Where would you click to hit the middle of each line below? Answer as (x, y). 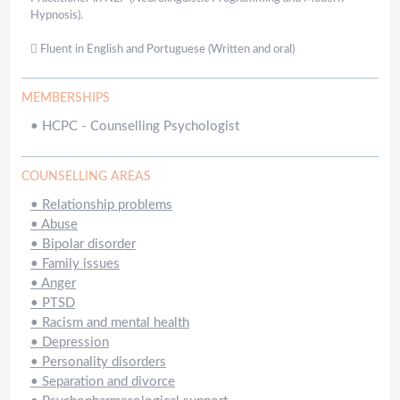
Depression (75, 343)
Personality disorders (104, 362)
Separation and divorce (108, 382)
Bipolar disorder (88, 245)
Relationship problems (107, 205)
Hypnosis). (56, 16)
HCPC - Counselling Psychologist (140, 127)
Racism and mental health (115, 323)
